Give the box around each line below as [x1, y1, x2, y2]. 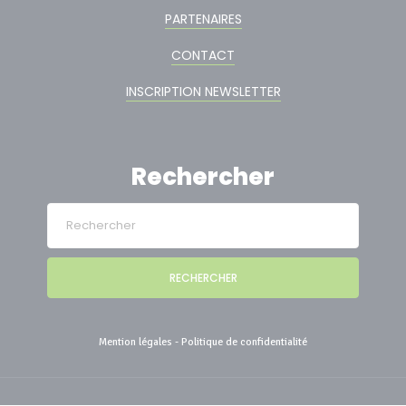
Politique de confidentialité [181, 335, 307, 350]
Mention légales [99, 335, 172, 350]
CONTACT [171, 46, 235, 65]
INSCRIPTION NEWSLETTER [125, 82, 281, 101]
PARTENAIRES [164, 10, 242, 29]
